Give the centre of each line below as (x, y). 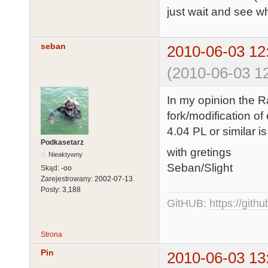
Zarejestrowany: (68, 179)
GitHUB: (188, 204)
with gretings (199, 152)
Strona (51, 235)
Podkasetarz (62, 142)
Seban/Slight (200, 167)
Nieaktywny (66, 154)
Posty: (51, 189)
